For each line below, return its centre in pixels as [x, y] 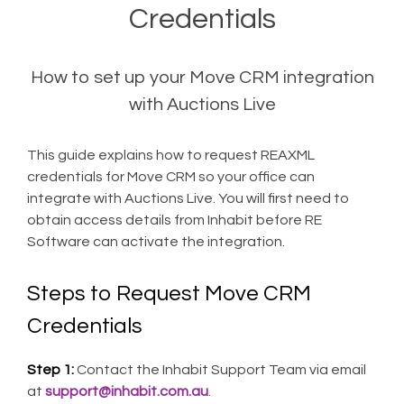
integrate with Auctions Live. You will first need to [188, 198]
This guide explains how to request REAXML [171, 155]
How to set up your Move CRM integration [202, 78]
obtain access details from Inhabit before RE [174, 220]
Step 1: [50, 370]
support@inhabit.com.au [127, 391]
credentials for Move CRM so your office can [171, 177]
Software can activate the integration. [156, 242]
